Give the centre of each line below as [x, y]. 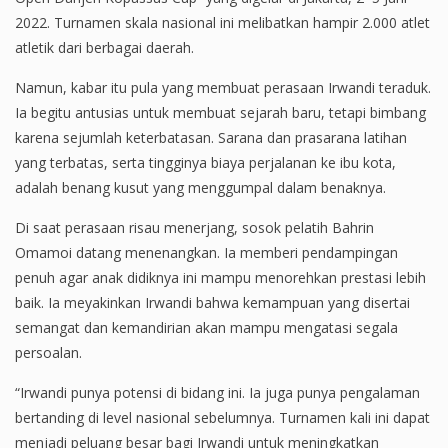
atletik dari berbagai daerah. [104, 48]
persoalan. [48, 353]
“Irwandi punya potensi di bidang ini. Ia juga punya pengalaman [217, 393]
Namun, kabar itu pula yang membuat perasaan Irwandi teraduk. [223, 88]
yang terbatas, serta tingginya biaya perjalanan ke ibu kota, [205, 163]
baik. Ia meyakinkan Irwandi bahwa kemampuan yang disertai [212, 303]
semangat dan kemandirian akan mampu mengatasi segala [206, 328]
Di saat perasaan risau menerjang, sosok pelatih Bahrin [194, 228]
